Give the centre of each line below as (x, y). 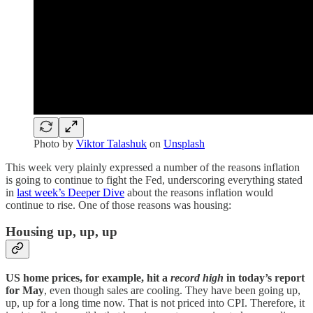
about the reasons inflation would (199, 192)
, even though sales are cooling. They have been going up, (172, 290)
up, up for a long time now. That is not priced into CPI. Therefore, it (155, 303)
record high (197, 277)
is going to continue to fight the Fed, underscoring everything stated (154, 180)
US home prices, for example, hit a (88, 277)
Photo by (55, 143)
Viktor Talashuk (111, 143)
